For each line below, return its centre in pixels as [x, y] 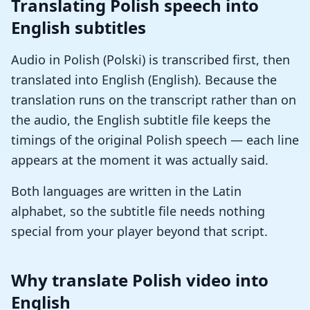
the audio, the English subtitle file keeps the [141, 120]
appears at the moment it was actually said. [140, 160]
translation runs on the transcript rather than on [154, 100]
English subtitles [79, 27]
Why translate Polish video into [140, 280]
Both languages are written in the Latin [126, 191]
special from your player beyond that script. [139, 231]
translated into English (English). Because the [144, 80]
